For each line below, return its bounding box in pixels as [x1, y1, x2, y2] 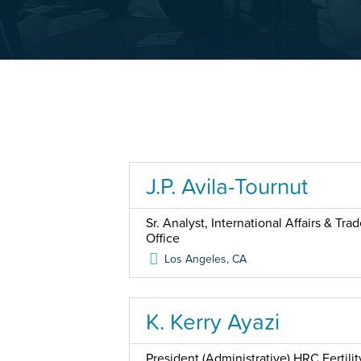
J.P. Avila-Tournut [146, 169, 308, 203]
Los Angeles [164, 252, 227, 266]
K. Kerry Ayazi [146, 305, 280, 338]
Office [146, 230, 180, 247]
